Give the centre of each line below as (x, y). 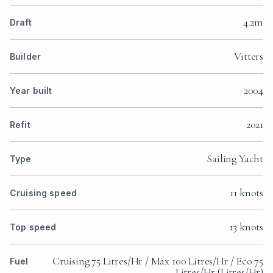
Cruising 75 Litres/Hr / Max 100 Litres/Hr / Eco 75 (158, 261)
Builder (25, 57)
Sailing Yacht (235, 159)
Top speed (33, 227)
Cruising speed (43, 193)
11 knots (246, 193)
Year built (31, 91)
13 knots (246, 227)
